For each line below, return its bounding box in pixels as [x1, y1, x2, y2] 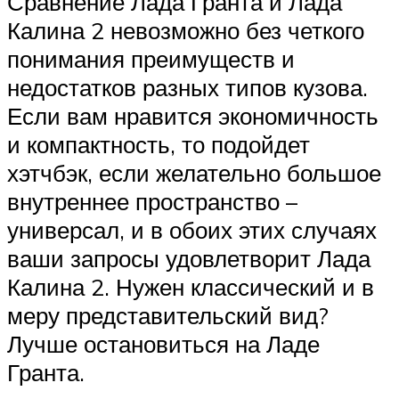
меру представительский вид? [7, 301, 329, 330]
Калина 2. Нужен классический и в [7, 273, 374, 302]
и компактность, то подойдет [7, 130, 310, 159]
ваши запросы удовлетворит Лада [7, 244, 370, 273]
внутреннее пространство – [7, 187, 297, 216]
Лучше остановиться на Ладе [7, 330, 320, 359]
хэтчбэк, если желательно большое [7, 159, 381, 188]
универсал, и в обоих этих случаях [7, 216, 377, 245]
